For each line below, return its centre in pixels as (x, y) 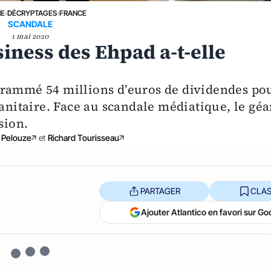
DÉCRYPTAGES (32, 13)
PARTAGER (160, 191)
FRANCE (73, 13)
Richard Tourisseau (83, 138)
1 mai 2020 (31, 37)
